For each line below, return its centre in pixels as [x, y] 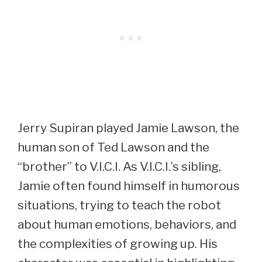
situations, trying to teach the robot [119, 205]
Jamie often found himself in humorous [129, 185]
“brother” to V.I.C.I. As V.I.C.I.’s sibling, [119, 166]
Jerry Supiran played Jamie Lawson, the [128, 127]
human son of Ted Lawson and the [113, 147]
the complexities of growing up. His [118, 243]
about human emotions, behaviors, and [127, 224]
